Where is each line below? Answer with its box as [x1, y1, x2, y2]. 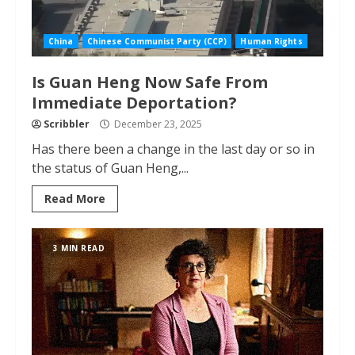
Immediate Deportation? [32, 92, 237, 113]
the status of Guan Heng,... [32, 159, 189, 177]
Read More [44, 191, 105, 206]
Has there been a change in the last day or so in [32, 140, 315, 158]
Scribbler [44, 117, 90, 131]
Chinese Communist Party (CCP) [86, 36, 227, 47]
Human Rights [240, 36, 303, 47]
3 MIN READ [53, 242, 105, 254]
